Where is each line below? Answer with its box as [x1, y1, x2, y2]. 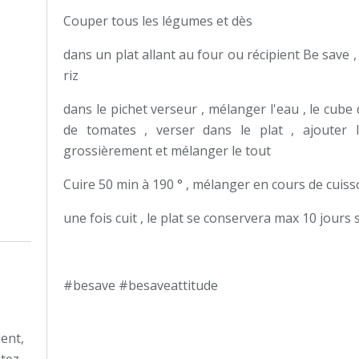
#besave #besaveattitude [63, 276, 218, 294]
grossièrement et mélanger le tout [63, 142, 274, 159]
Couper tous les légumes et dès [63, 12, 256, 30]
